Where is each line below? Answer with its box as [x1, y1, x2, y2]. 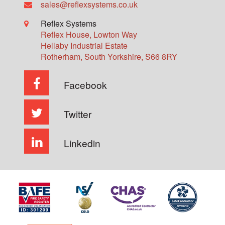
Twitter [63, 107, 91, 121]
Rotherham [41, 51, 81, 62]
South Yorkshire [84, 51, 142, 62]
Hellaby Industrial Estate [41, 40, 128, 51]
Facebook [63, 78, 107, 91]
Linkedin [63, 136, 100, 150]
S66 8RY [145, 51, 178, 62]
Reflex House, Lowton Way [41, 29, 138, 40]
